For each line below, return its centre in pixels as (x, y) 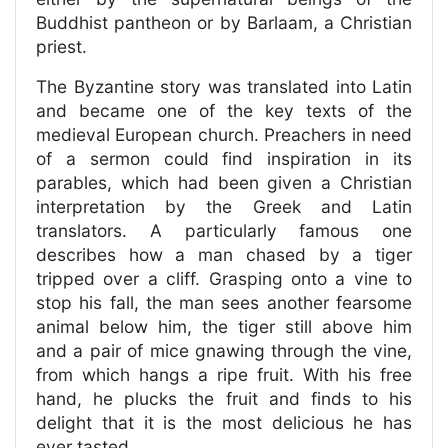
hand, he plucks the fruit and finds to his (224, 399)
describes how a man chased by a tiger (224, 255)
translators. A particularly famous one (224, 231)
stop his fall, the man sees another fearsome (224, 303)
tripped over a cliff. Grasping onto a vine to (224, 279)
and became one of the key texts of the (224, 111)
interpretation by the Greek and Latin (224, 207)
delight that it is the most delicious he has (224, 423)
